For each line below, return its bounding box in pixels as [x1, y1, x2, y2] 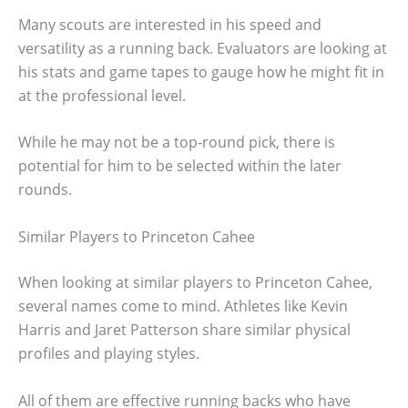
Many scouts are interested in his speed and [18, 14, 321, 35]
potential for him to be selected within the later [18, 156, 342, 177]
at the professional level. [18, 85, 186, 106]
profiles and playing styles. [18, 343, 199, 364]
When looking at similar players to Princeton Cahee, [18, 272, 372, 293]
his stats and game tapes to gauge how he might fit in [18, 61, 384, 82]
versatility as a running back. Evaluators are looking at [18, 37, 387, 58]
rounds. [18, 179, 72, 200]
